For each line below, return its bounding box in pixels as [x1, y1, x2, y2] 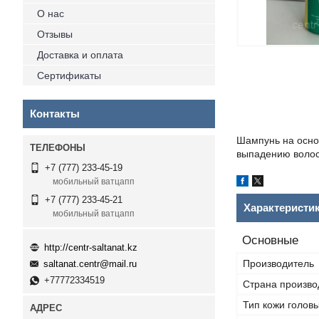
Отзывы [37, 28, 73, 40]
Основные [242, 234, 298, 247]
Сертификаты [37, 70, 101, 81]
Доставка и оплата [37, 49, 123, 61]
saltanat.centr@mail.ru [43, 258, 137, 270]
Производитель [243, 258, 314, 269]
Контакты [30, 108, 80, 120]
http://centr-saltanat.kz [44, 241, 137, 253]
